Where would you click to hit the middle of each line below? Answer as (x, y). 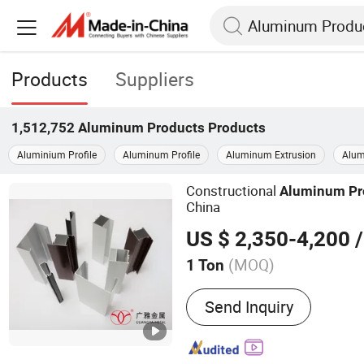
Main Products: (240, 287)
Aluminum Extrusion (271, 155)
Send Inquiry (249, 307)
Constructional (233, 190)
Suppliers (155, 80)
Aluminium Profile (57, 155)
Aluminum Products (142, 127)
